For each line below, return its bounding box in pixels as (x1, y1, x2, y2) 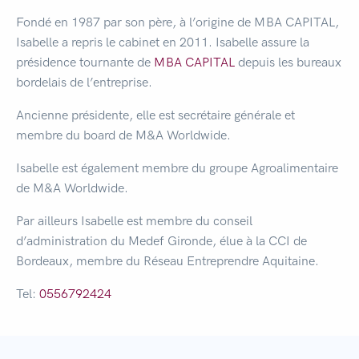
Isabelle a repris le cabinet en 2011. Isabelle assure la (16, 34, 309, 50)
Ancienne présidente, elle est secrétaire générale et (16, 107, 295, 123)
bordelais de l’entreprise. (16, 75, 152, 90)
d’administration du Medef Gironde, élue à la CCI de (16, 233, 307, 248)
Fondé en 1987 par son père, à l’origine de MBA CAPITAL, (16, 14, 339, 30)
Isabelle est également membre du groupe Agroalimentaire (16, 160, 338, 175)
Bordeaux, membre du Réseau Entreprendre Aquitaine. (16, 253, 319, 268)
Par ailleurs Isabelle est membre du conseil (16, 213, 252, 228)
